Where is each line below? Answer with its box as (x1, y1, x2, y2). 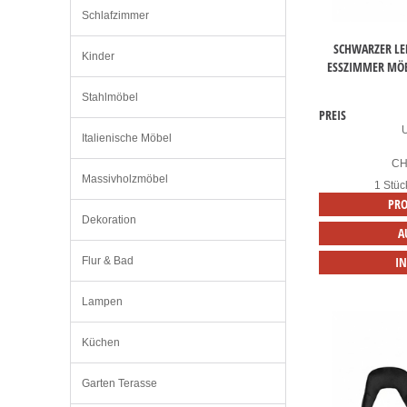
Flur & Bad (82, 254, 134, 268)
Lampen (82, 295, 123, 309)
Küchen (82, 336, 120, 350)
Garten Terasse (82, 377, 157, 391)
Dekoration (82, 213, 136, 227)
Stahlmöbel (82, 91, 138, 104)
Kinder (82, 50, 114, 64)
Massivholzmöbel (82, 173, 168, 186)
